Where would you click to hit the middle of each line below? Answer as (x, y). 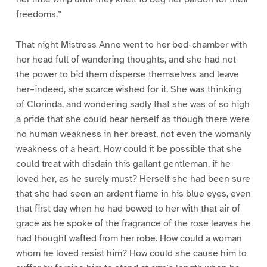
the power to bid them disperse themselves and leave (127, 74)
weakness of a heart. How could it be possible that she (129, 149)
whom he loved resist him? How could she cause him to (131, 253)
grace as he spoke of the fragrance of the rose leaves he (133, 223)
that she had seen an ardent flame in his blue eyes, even (133, 193)
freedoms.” (38, 14)
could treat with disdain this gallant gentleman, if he (123, 164)
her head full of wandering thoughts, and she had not (126, 59)
